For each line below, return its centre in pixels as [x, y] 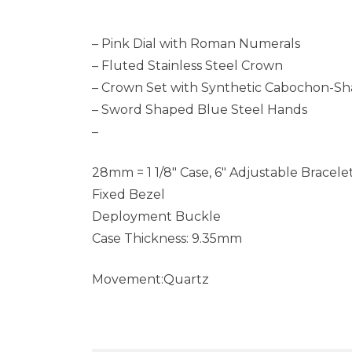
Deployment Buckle [156, 216]
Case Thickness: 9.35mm [167, 238]
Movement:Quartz [150, 279]
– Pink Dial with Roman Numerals [196, 44]
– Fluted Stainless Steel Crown [187, 66]
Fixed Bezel [128, 194]
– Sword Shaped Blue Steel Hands [200, 110]
